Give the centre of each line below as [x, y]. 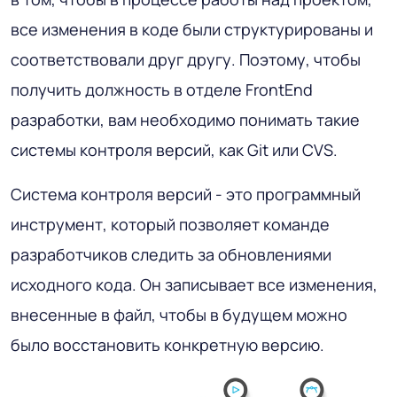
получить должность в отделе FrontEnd [162, 89]
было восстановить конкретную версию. [167, 344]
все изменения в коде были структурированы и [192, 29]
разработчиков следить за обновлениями [171, 254]
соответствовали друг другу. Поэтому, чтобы [186, 59]
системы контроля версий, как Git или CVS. [174, 149]
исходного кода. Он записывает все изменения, [194, 284]
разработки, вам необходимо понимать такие [185, 119]
